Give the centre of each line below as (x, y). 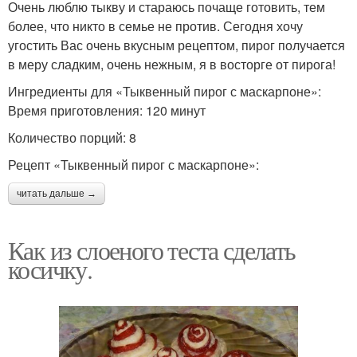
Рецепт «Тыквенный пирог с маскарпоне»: (133, 165)
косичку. (50, 269)
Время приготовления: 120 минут (107, 111)
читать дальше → (57, 194)
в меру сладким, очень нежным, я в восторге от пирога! (172, 65)
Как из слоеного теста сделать (152, 250)
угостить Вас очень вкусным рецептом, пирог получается (177, 45)
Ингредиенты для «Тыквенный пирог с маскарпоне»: (165, 92)
